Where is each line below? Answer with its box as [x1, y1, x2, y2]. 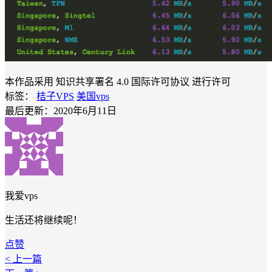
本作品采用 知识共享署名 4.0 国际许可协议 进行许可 [5, 76, 231, 87]
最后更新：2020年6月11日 [5, 106, 117, 117]
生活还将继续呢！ [5, 215, 83, 226]
